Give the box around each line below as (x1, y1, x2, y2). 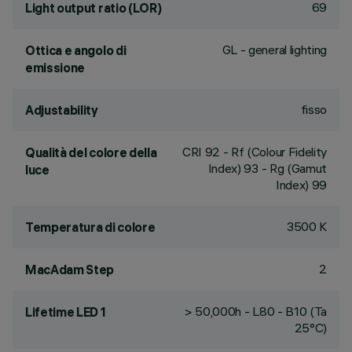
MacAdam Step (25, 262, 115, 277)
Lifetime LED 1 (25, 304, 106, 320)
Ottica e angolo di (25, 42, 126, 58)
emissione (25, 60, 86, 75)
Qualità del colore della (25, 145, 157, 160)
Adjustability (25, 102, 98, 118)
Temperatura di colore (25, 219, 156, 235)
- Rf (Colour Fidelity (220, 144, 327, 159)
